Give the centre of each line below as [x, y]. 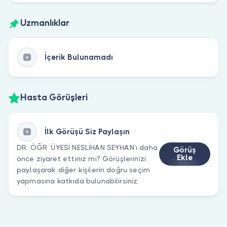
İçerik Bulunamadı [79, 57]
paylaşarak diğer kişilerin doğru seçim [84, 169]
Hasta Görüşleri [54, 98]
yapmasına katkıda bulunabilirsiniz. [78, 181]
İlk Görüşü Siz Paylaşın [87, 131]
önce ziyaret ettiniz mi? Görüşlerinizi [82, 158]
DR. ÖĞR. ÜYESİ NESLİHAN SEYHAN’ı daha [87, 147]
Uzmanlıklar [45, 24]
